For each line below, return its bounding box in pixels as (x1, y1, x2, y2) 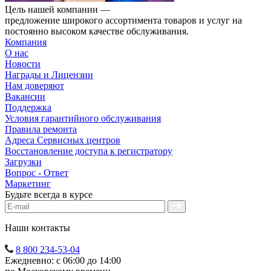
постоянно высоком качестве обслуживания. (5, 26, 189, 37)
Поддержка (5, 102, 51, 113)
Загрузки (5, 157, 42, 168)
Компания (5, 37, 47, 48)
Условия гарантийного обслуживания (5, 113, 161, 124)
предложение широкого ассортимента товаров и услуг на (5, 15, 242, 26)
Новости (5, 59, 41, 70)
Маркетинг (5, 178, 51, 189)
